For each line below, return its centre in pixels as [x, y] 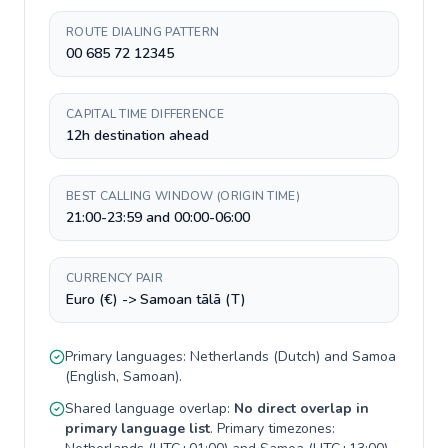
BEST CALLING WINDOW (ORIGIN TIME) [183, 196]
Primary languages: [127, 356]
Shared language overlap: [149, 408]
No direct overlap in [301, 408]
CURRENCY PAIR [114, 278]
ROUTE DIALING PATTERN [143, 32]
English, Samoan [122, 376]
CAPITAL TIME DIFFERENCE [145, 114]
